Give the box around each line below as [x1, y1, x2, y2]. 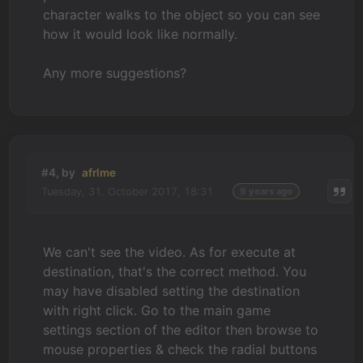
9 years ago [240, 186, 293, 197]
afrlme [82, 166, 117, 179]
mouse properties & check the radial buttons [43, 341, 318, 357]
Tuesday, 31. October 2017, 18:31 [41, 185, 214, 198]
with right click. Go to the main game [43, 302, 271, 318]
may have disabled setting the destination [43, 283, 301, 299]
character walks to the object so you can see [43, 6, 321, 23]
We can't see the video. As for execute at [43, 244, 297, 260]
